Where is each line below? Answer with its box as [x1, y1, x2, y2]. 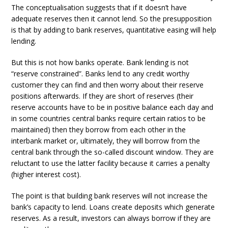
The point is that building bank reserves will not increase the [11, 191, 208, 201]
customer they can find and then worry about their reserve [11, 80, 204, 90]
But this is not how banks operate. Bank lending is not [11, 58, 189, 67]
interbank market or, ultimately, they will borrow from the [11, 136, 201, 146]
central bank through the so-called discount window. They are [11, 147, 214, 157]
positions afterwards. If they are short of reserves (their [11, 91, 194, 101]
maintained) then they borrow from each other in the [11, 125, 186, 134]
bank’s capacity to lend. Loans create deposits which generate [11, 202, 215, 212]
